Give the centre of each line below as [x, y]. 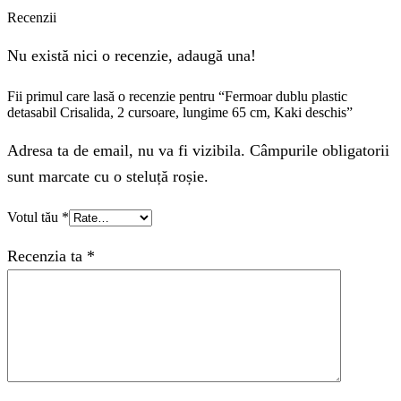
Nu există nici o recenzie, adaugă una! [132, 55]
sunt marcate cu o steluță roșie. [108, 176]
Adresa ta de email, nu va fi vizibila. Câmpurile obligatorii [198, 150]
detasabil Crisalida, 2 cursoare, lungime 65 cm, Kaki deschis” [180, 113]
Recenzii [32, 18]
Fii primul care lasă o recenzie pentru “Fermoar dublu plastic [177, 97]
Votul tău [34, 218]
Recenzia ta [47, 256]
